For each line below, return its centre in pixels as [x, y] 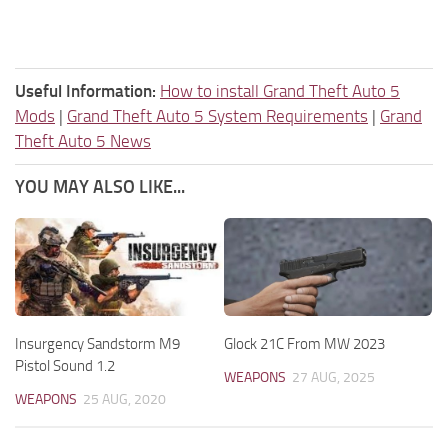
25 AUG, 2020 [124, 399]
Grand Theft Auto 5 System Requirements [217, 115]
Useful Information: [85, 90]
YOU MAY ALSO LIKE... [100, 186]
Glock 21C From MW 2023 [304, 343]
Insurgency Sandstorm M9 [97, 343]
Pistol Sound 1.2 [65, 365]
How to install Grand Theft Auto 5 [280, 90]
